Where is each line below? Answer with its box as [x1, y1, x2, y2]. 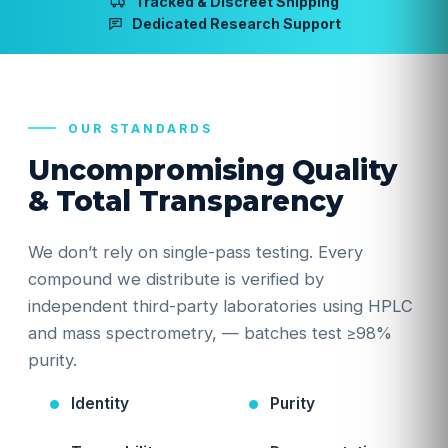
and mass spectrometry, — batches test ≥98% [28, 323, 392, 343]
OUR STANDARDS [68, 121, 213, 136]
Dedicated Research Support [132, 15, 341, 32]
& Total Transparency [28, 184, 343, 218]
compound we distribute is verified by [28, 269, 324, 289]
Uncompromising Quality [28, 153, 397, 187]
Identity [71, 394, 129, 413]
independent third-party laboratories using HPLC [28, 296, 413, 316]
